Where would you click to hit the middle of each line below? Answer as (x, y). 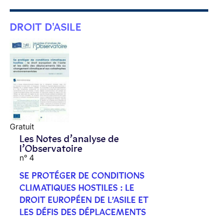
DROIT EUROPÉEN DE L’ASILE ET (84, 200)
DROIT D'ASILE (45, 27)
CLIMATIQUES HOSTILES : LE (77, 188)
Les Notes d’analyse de (69, 138)
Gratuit (22, 126)
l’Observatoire (51, 148)
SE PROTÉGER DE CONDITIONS (82, 175)
